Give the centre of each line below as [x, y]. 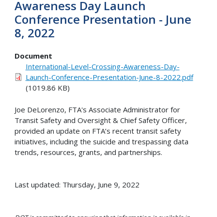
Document [33, 56]
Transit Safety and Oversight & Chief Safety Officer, [101, 120]
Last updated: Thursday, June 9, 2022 [77, 184]
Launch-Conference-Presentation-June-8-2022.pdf [109, 77]
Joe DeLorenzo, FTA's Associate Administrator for [97, 109]
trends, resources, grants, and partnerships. [89, 152]
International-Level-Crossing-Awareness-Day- [102, 67]
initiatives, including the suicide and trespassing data [101, 141]
